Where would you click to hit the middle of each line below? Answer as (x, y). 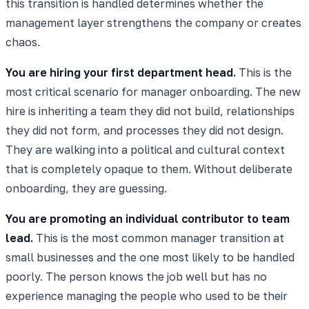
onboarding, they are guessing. (86, 188)
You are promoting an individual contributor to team (148, 218)
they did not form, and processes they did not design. (144, 130)
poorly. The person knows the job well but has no (136, 276)
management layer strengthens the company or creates (153, 22)
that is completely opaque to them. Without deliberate (149, 169)
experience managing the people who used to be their (147, 296)
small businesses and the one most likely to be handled (150, 257)
